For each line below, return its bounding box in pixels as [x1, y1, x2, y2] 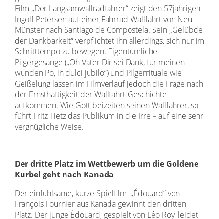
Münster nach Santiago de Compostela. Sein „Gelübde [15, 24, 203, 35]
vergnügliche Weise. [15, 121, 84, 132]
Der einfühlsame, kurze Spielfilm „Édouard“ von [15, 188, 180, 198]
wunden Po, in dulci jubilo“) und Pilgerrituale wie [15, 67, 182, 78]
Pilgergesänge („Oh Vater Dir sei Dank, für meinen [15, 57, 185, 67]
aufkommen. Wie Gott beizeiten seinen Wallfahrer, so [15, 100, 198, 110]
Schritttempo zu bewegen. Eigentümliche [15, 46, 157, 57]
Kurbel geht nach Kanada [15, 169, 114, 180]
